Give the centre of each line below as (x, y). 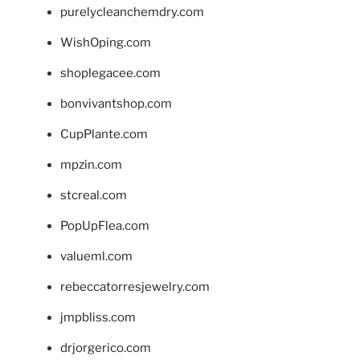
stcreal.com (94, 195)
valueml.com (96, 256)
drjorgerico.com (106, 348)
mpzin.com (91, 164)
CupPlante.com (104, 134)
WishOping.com (106, 42)
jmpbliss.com (98, 317)
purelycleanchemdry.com (132, 12)
